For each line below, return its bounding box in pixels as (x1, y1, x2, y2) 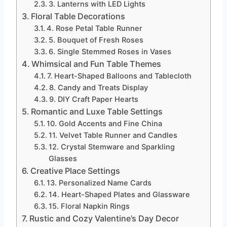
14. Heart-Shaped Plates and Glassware (49, 190, 191, 199)
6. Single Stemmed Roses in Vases (49, 47, 172, 56)
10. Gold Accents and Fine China (47, 119, 163, 128)
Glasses (49, 154, 78, 163)
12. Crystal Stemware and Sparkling (49, 142, 175, 152)
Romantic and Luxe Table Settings (31, 106, 163, 117)
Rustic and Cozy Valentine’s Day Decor (29, 213, 179, 223)
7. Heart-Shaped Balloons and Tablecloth (47, 71, 192, 81)
